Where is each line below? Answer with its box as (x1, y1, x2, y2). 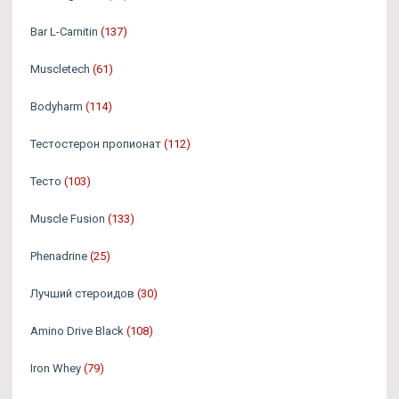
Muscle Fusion (30, 212, 105, 226)
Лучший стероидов (30, 287, 134, 301)
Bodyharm (30, 100, 83, 114)
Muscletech (30, 62, 90, 77)
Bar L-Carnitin (30, 25, 98, 39)
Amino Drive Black (30, 324, 124, 338)
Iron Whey (30, 362, 81, 376)
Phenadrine (30, 249, 87, 264)
